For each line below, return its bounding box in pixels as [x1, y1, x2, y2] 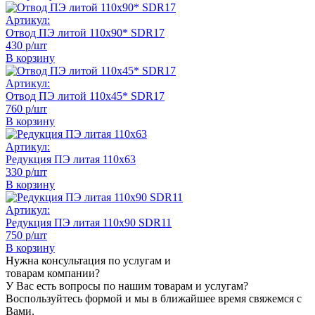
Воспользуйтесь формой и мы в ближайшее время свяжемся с [6, 292, 302, 304]
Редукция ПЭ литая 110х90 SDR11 [6, 216, 172, 229]
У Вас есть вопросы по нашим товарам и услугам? [6, 279, 248, 292]
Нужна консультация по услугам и [6, 254, 171, 266]
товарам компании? [6, 266, 100, 279]
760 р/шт [6, 102, 47, 115]
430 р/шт [6, 39, 47, 51]
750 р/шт [6, 229, 47, 241]
